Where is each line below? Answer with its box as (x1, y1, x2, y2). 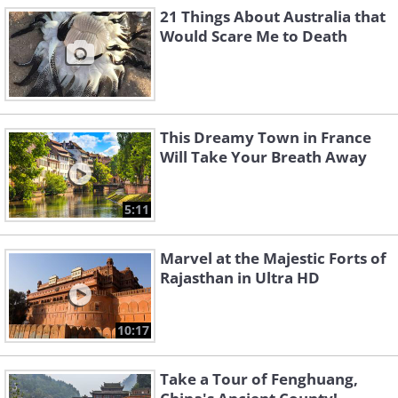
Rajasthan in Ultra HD (160, 267, 320, 289)
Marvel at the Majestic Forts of (160, 248, 386, 269)
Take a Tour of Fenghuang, (160, 369, 358, 390)
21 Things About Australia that (160, 6, 386, 28)
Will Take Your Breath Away (160, 147, 367, 168)
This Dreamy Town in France (160, 127, 371, 148)
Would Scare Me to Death (160, 26, 347, 47)
